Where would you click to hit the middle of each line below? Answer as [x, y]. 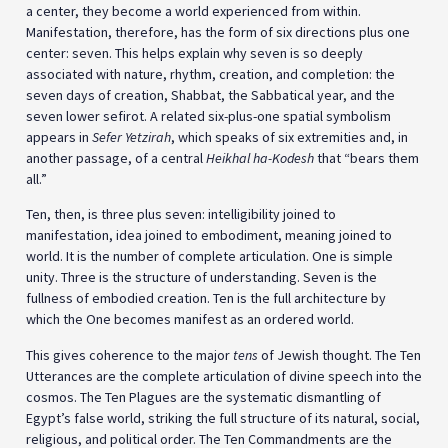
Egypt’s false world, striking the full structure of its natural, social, [223, 417]
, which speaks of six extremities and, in [289, 136]
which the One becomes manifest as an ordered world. [190, 319]
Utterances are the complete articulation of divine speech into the [224, 375]
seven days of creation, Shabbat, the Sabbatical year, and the [210, 94]
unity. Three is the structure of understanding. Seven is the [201, 277]
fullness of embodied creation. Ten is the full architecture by [206, 298]
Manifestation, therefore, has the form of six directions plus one [218, 31]
